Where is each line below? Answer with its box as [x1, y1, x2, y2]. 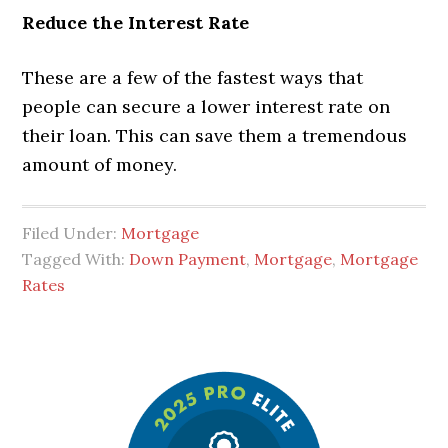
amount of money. [22, 152, 178, 176]
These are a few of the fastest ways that [22, 65, 364, 89]
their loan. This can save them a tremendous [22, 123, 408, 147]
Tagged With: [22, 248, 130, 269]
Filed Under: [22, 222, 122, 243]
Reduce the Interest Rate [22, 10, 250, 34]
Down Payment [129, 248, 247, 269]
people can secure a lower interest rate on [22, 94, 391, 118]
